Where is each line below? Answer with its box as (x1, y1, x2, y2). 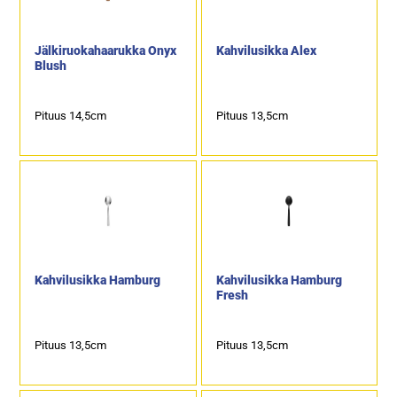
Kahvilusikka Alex (215, 43, 316, 58)
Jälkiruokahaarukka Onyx (35, 43, 177, 58)
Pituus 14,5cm (35, 109, 107, 122)
